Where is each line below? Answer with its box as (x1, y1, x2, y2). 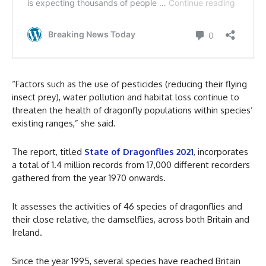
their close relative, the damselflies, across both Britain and (12, 214, 249, 226)
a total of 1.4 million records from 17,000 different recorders (12, 159, 250, 171)
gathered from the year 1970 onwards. (12, 172, 166, 184)
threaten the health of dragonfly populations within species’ (12, 104, 253, 116)
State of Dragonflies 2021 (84, 146, 194, 158)
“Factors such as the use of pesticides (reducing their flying (12, 78, 247, 90)
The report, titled (12, 146, 84, 158)
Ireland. (12, 227, 42, 239)
